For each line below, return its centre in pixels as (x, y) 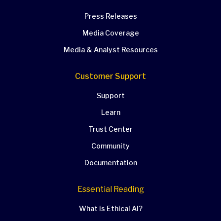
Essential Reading (110, 189)
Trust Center (110, 129)
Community (110, 146)
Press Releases (110, 16)
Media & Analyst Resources (110, 50)
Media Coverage (110, 33)
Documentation (110, 163)
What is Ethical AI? (110, 208)
